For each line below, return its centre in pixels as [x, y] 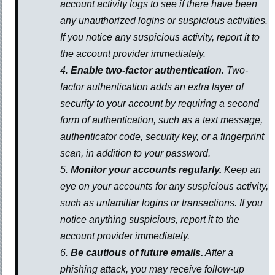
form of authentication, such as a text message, [162, 120]
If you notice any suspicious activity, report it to [160, 37]
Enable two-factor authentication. [148, 71]
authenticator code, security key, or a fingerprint [162, 137]
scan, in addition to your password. [136, 153]
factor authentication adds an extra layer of [152, 87]
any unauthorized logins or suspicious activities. [164, 21]
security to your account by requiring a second [160, 104]
